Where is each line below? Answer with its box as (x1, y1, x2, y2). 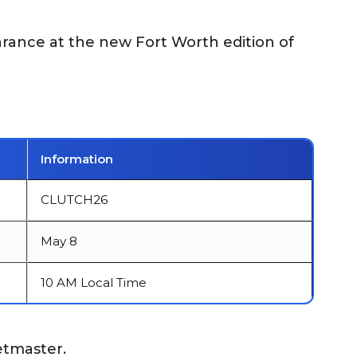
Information (41, 151, 113, 167)
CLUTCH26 (41, 192, 108, 207)
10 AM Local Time (41, 275, 147, 290)
